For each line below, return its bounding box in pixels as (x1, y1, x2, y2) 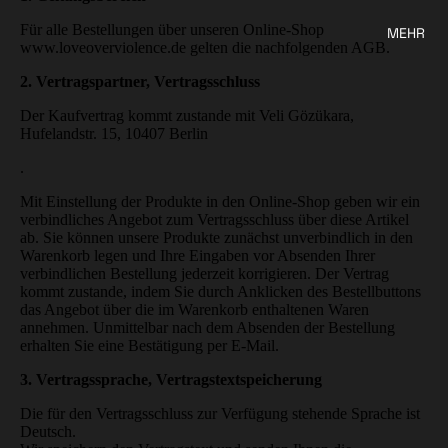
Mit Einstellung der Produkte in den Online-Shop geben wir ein (20, 192, 420, 210)
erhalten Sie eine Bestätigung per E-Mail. (20, 336, 279, 354)
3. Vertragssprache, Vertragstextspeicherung (20, 370, 322, 388)
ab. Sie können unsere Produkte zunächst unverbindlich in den (20, 228, 413, 246)
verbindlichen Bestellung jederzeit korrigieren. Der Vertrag (20, 264, 389, 282)
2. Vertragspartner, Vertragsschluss (20, 72, 260, 90)
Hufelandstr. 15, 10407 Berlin (20, 124, 208, 142)
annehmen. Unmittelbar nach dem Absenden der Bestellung (20, 318, 395, 336)
